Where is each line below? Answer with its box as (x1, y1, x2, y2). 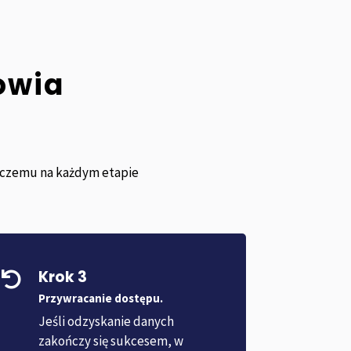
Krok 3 (38, 266, 88, 288)
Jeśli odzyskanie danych (38, 313, 175, 331)
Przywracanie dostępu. (38, 291, 164, 306)
